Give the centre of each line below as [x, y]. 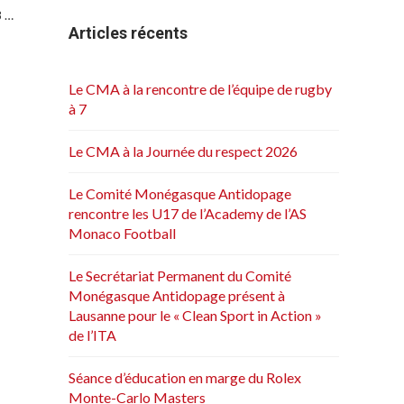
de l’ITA [92, 335]
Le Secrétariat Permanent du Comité [180, 276]
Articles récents [128, 33]
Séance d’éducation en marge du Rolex [185, 378]
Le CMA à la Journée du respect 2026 [183, 151]
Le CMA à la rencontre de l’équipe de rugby [200, 89]
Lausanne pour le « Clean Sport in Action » [195, 316]
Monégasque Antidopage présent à [177, 296]
